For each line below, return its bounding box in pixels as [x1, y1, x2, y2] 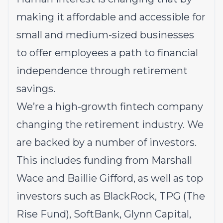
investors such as [16, 190, 103, 202]
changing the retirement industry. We [16, 118, 204, 130]
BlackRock [103, 190, 155, 202]
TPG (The [159, 190, 205, 202]
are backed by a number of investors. [16, 136, 197, 148]
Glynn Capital [124, 208, 189, 220]
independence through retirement [16, 65, 188, 77]
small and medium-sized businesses [16, 29, 194, 41]
